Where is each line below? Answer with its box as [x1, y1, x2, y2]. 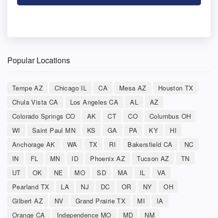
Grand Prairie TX [75, 196, 126, 205]
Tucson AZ [137, 153, 169, 163]
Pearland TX [12, 182, 50, 191]
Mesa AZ [119, 83, 146, 92]
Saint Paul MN [32, 125, 76, 135]
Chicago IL [54, 83, 87, 92]
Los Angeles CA [70, 97, 119, 107]
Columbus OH [149, 111, 191, 121]
